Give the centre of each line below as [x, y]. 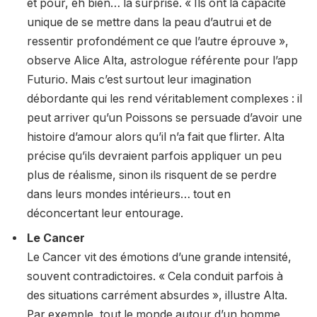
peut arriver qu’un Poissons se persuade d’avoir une [165, 117]
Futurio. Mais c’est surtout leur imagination [139, 79]
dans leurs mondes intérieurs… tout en [129, 194]
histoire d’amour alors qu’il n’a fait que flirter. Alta [156, 137]
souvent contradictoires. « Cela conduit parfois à [155, 276]
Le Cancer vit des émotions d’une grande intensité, [159, 257]
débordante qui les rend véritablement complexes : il [165, 98]
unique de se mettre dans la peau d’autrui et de [149, 22]
